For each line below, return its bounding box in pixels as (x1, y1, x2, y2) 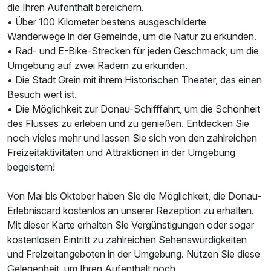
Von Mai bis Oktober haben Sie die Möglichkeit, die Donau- (7, 189, 261, 202)
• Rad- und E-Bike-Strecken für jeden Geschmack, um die (7, 44, 259, 57)
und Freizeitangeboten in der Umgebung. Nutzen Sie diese (7, 247, 260, 260)
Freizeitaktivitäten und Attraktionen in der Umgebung (7, 146, 235, 158)
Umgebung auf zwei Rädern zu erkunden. (7, 59, 188, 71)
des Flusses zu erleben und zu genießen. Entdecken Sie (7, 117, 249, 129)
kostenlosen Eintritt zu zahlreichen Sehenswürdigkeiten (7, 233, 247, 246)
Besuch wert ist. (7, 88, 77, 100)
